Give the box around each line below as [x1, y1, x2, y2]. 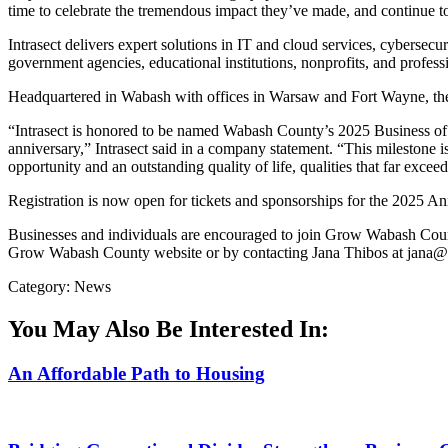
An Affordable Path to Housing [8, 362, 265, 384]
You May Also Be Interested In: [8, 315, 329, 342]
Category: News [8, 277, 111, 295]
